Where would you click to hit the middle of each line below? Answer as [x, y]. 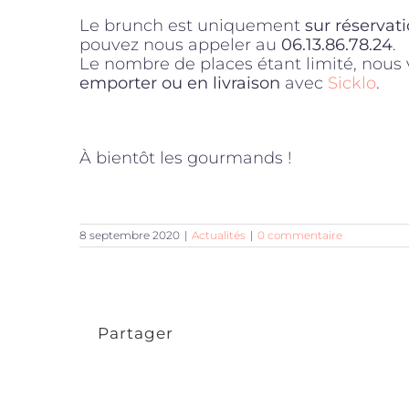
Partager [136, 333]
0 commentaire [300, 235]
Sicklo [352, 83]
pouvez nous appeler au [180, 44]
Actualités [219, 235]
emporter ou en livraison [180, 83]
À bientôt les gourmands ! [186, 157]
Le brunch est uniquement [192, 25]
